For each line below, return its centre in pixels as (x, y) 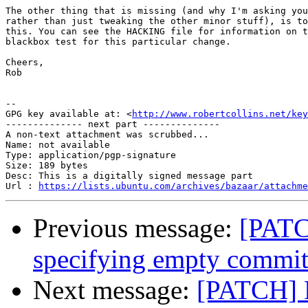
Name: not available (58, 145)
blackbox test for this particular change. (118, 42)
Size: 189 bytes (47, 166)
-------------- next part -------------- (113, 124)
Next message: (115, 290)
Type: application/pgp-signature (91, 155)
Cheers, (25, 63)
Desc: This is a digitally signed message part (129, 176)
